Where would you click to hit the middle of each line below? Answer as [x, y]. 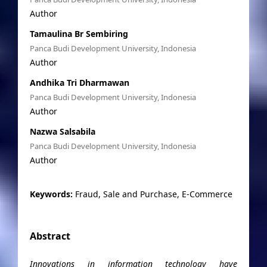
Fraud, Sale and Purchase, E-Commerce [153, 194]
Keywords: [52, 194]
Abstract [50, 236]
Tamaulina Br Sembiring [79, 33]
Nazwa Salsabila [62, 131]
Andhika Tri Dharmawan [79, 82]
